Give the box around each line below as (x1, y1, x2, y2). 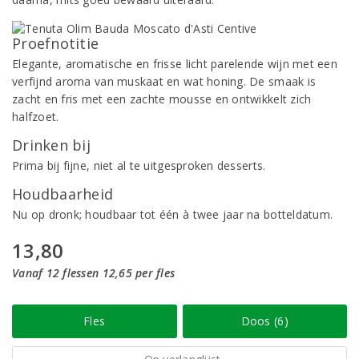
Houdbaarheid (12, 184, 114, 204)
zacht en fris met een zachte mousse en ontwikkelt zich (12, 91, 312, 107)
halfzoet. (12, 109, 59, 124)
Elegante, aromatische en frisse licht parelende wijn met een (12, 56, 337, 71)
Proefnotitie (12, 34, 99, 53)
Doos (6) (240, 313, 288, 329)
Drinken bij (12, 135, 91, 155)
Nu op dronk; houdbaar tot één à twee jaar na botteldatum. (12, 207, 333, 222)
